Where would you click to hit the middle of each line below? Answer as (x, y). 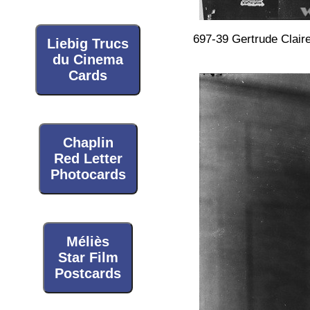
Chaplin (88, 143)
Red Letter (88, 158)
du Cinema (88, 60)
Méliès (88, 241)
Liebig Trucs (88, 44)
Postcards (88, 273)
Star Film (88, 257)
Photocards (88, 174)
